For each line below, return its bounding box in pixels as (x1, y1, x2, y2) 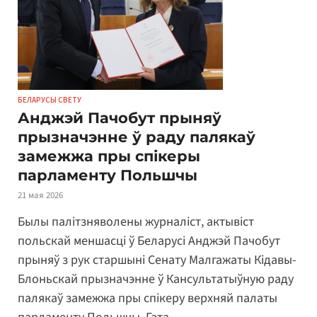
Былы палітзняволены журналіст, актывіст (18, 213, 254, 231)
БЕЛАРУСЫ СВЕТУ (18, 94, 81, 105)
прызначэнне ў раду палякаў (18, 127, 255, 146)
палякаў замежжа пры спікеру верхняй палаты (18, 289, 277, 308)
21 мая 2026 (18, 188, 63, 202)
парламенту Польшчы (18, 166, 197, 184)
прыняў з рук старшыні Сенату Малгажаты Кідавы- (18, 251, 296, 270)
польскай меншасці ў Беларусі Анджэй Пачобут (18, 232, 280, 250)
